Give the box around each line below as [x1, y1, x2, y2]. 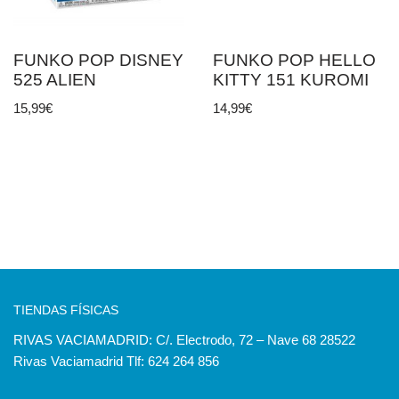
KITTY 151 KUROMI [213, 69, 369, 89]
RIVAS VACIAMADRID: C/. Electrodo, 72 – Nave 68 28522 [13, 332, 355, 347]
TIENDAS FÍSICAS [13, 303, 118, 317]
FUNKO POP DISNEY [13, 50, 183, 69]
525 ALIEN [13, 69, 96, 89]
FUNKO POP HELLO [213, 50, 376, 69]
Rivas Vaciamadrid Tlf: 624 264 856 [13, 354, 219, 369]
